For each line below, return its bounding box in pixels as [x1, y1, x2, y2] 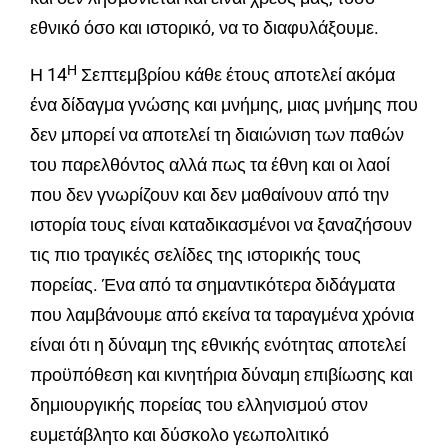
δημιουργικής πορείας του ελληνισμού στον [30, 394, 368, 416]
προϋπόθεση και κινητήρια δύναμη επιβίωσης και [30, 364, 413, 386]
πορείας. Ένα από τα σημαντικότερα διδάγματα [30, 274, 395, 296]
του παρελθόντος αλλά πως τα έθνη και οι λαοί [30, 154, 390, 176]
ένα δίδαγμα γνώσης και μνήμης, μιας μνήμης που [30, 94, 418, 116]
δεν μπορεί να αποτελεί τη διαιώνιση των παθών [30, 124, 404, 146]
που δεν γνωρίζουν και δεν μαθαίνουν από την [30, 184, 389, 206]
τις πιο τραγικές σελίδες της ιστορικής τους [30, 244, 361, 266]
